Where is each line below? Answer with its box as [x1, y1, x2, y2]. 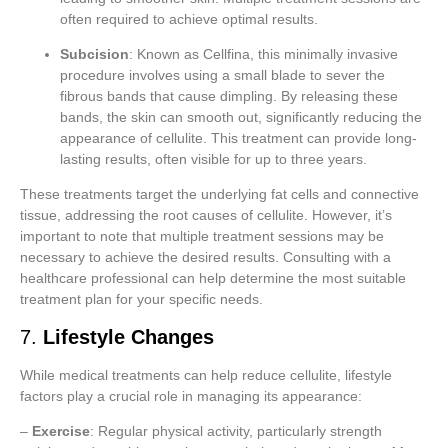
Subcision [60, 45, 129, 62]
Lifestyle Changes [43, 325, 214, 348]
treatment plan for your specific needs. [20, 291, 263, 308]
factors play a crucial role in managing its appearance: [20, 387, 362, 404]
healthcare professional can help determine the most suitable [20, 270, 406, 287]
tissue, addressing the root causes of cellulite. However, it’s [20, 207, 392, 224]
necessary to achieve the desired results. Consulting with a [20, 249, 391, 266]
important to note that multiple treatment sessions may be [20, 228, 384, 245]
